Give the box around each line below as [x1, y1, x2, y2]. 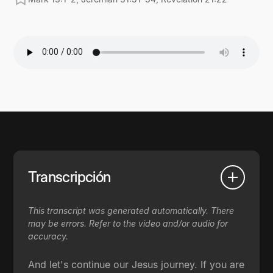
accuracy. [28, 230, 69, 241]
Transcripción [28, 168, 111, 186]
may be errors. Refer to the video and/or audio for [28, 218, 229, 229]
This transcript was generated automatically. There [28, 205, 235, 216]
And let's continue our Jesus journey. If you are [28, 258, 245, 271]
